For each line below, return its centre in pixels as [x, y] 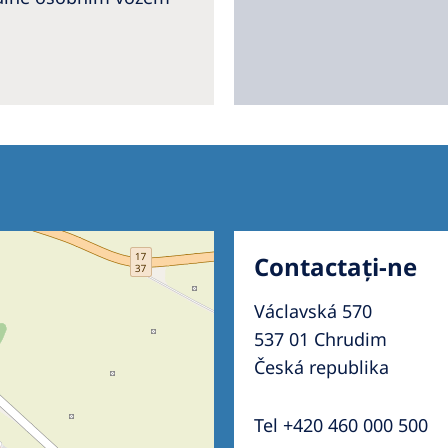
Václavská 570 [313, 310]
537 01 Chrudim [320, 338]
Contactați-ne [335, 266]
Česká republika [321, 366]
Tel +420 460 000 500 [341, 424]
